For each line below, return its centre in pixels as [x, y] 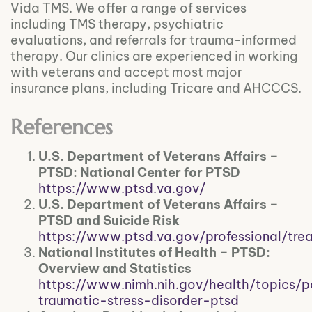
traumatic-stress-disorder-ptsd [139, 301]
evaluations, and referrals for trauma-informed [154, 40]
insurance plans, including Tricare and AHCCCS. [156, 88]
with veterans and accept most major [126, 72]
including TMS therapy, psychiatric [117, 24]
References [62, 127]
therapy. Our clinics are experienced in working [154, 56]
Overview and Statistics [115, 269]
